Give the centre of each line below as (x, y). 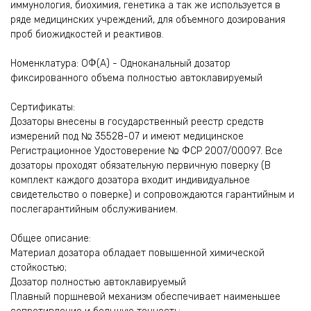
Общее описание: (51, 238)
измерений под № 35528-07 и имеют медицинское (127, 136)
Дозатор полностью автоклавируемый (98, 282)
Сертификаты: (43, 107)
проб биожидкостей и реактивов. (87, 34)
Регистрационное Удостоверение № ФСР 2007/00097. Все (146, 151)
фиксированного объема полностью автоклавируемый (136, 78)
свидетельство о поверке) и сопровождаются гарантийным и (152, 194)
